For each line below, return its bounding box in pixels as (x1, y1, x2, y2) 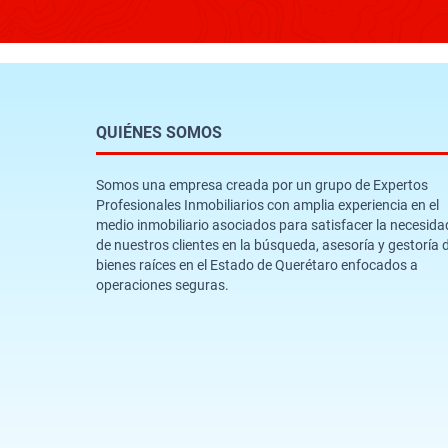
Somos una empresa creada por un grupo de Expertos (96, 176, 428, 193)
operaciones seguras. (96, 276, 229, 293)
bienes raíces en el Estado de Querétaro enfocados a (96, 256, 418, 273)
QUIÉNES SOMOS (96, 122, 222, 142)
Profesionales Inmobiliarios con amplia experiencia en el (96, 196, 439, 213)
